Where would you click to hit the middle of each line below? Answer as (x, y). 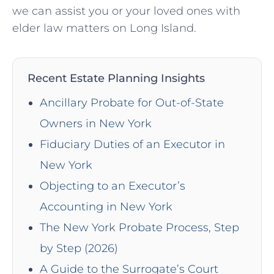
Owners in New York (96, 124)
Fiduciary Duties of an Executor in (132, 145)
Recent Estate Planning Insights (116, 78)
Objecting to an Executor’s (113, 186)
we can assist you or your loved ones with (126, 11)
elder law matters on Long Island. (104, 28)
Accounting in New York (106, 207)
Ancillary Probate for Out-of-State (132, 103)
